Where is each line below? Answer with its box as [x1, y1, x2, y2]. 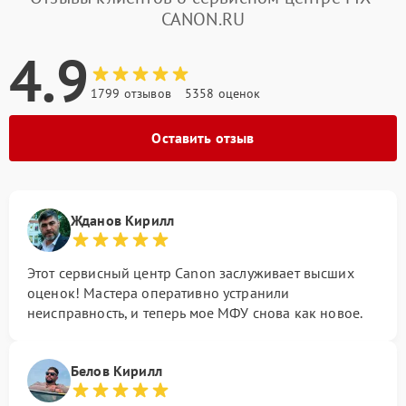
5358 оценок [184, 85, 261, 101]
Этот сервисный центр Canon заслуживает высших [27, 264, 354, 282]
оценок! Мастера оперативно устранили [27, 284, 290, 302]
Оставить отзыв [151, 129, 255, 147]
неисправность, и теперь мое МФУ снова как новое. [27, 304, 363, 322]
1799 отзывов [91, 85, 171, 101]
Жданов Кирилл [71, 211, 174, 229]
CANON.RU [160, 7, 246, 31]
